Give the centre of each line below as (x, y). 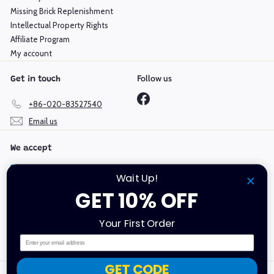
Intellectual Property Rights (59, 25)
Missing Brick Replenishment (62, 11)
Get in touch (35, 80)
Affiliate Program (40, 39)
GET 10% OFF (137, 201)
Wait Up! (137, 179)
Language (28, 204)
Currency (76, 204)
